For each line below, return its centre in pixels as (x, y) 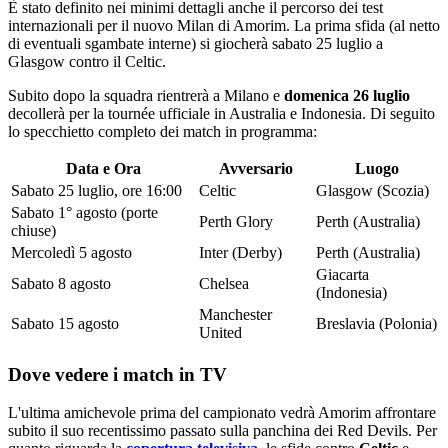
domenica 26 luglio (347, 95)
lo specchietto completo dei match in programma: (162, 131)
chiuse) (33, 230)
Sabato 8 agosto (61, 283)
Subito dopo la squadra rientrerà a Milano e (146, 95)
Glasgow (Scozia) (372, 190)
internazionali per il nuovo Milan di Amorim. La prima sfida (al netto (224, 25)
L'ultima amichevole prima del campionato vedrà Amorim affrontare (222, 413)
